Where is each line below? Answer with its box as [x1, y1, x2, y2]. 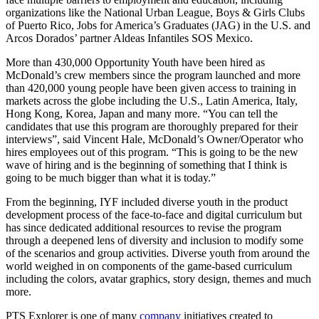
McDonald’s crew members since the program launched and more [6, 68, 300, 81]
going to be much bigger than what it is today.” [6, 171, 216, 184]
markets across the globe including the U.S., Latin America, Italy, [6, 94, 298, 107]
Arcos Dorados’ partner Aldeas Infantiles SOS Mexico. [6, 31, 256, 44]
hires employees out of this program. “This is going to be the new [6, 145, 298, 158]
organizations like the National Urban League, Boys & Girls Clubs [6, 6, 305, 19]
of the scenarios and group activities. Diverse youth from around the [6, 246, 310, 259]
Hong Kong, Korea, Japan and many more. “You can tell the [6, 107, 278, 120]
